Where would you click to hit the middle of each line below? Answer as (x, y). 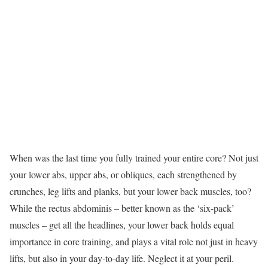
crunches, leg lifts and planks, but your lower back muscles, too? (130, 191)
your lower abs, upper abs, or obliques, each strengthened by (123, 174)
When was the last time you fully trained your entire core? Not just (134, 158)
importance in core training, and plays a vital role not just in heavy (134, 241)
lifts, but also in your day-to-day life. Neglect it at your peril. (122, 258)
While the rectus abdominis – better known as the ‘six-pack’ (122, 208)
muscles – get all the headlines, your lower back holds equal (122, 225)
